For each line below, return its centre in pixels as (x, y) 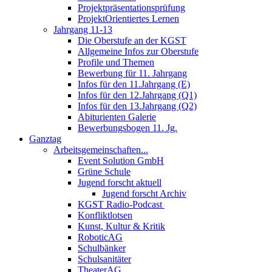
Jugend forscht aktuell (120, 182)
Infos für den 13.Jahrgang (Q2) (137, 106)
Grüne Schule (104, 171)
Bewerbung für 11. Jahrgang (132, 73)
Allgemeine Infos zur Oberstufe (138, 51)
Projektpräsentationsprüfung (131, 7)
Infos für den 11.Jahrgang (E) (134, 84)
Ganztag (45, 138)
